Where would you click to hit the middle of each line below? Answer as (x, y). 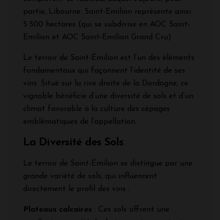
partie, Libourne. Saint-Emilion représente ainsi (107, 12)
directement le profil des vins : (76, 189)
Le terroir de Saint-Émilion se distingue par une (108, 163)
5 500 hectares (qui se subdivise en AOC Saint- (107, 24)
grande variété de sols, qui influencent (90, 176)
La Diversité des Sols (73, 142)
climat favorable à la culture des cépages (96, 109)
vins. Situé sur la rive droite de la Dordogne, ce (106, 83)
